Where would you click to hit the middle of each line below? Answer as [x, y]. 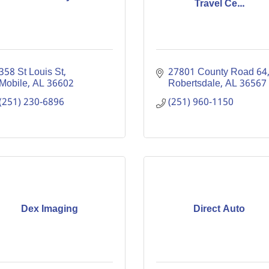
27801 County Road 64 [218, 72]
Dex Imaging [50, 209]
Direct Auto [219, 209]
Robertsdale [194, 84]
